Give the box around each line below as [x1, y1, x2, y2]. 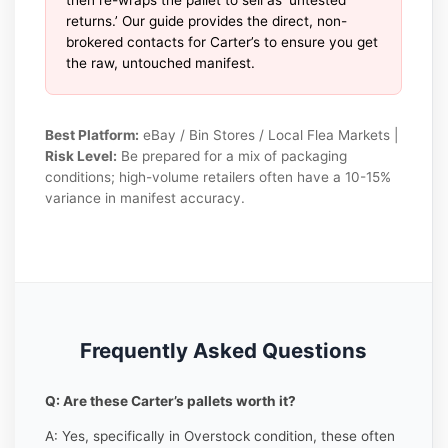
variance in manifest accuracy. [45, 189, 246, 206]
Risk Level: [45, 147, 118, 164]
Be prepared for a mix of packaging [117, 147, 348, 164]
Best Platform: [45, 126, 140, 143]
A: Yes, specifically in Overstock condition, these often [45, 427, 396, 444]
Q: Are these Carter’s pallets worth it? [45, 393, 297, 410]
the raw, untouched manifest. [66, 54, 256, 71]
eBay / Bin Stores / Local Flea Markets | [139, 126, 399, 143]
